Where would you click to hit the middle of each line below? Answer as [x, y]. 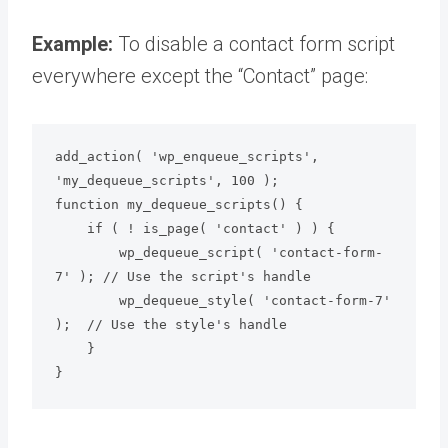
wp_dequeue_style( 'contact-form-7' [86, 301]
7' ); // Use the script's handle [182, 277]
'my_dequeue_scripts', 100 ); [166, 181]
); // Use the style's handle [170, 325]
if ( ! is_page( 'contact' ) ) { [70, 229]
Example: [72, 43]
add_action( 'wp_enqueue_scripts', [186, 157]
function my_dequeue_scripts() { [178, 205]
